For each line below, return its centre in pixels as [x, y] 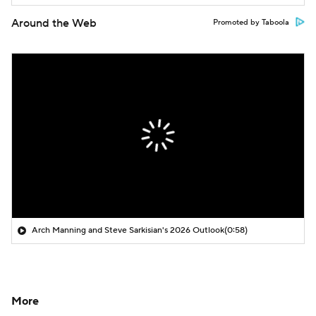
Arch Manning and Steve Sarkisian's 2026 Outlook [128, 230]
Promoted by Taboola [251, 23]
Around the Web [54, 23]
